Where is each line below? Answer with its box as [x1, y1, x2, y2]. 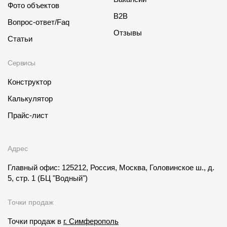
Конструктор [8, 78, 51, 87]
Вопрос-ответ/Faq [8, 18, 69, 27]
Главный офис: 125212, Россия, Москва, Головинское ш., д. [8, 163, 214, 172]
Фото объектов [8, 1, 59, 10]
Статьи [8, 34, 32, 44]
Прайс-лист [8, 111, 48, 120]
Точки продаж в [8, 217, 63, 226]
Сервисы [8, 59, 36, 67]
